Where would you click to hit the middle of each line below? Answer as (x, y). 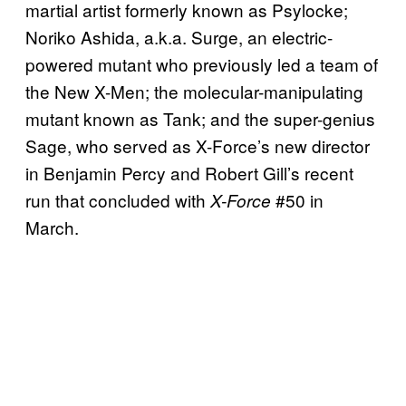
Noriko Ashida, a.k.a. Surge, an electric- (179, 36)
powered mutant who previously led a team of (202, 63)
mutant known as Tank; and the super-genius (200, 118)
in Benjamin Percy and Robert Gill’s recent (189, 172)
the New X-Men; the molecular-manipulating (194, 91)
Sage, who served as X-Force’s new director (198, 145)
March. (52, 227)
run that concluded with (118, 199)
